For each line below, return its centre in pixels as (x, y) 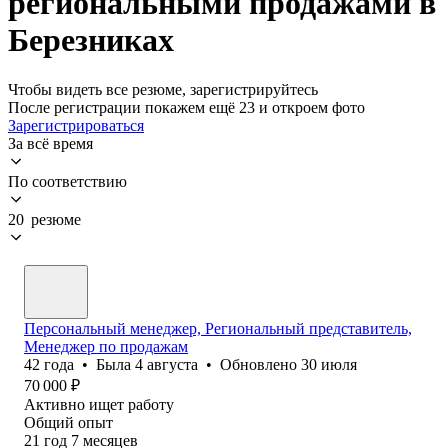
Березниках (91, 40)
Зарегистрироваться (76, 125)
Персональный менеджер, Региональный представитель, (218, 328)
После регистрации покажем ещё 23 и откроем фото (186, 107)
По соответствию (67, 181)
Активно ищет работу (99, 404)
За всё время (50, 143)
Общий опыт (68, 422)
